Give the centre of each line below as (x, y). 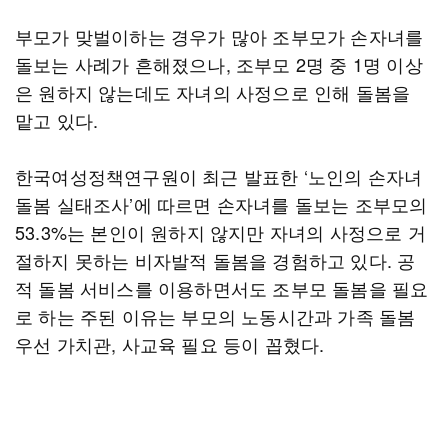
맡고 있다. (57, 120)
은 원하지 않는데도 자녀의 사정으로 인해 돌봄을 (213, 92)
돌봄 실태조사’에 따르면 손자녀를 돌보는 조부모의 (221, 204)
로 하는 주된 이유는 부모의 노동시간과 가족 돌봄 (215, 316)
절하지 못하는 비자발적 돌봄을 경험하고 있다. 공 (215, 260)
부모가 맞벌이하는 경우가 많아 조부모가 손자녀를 (219, 36)
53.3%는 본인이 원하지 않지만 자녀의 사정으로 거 (220, 232)
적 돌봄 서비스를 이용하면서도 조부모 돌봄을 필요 (222, 288)
